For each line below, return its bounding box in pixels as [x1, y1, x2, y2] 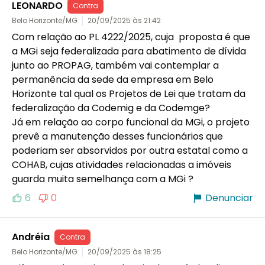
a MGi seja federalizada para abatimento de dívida [12, 44, 246, 58]
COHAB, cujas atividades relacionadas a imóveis [12, 157, 231, 172]
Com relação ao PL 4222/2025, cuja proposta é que [12, 30, 250, 44]
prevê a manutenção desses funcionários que [12, 129, 223, 143]
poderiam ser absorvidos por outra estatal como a [12, 143, 248, 157]
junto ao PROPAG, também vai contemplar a [12, 58, 219, 72]
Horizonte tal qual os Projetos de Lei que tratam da [12, 86, 245, 101]
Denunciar [205, 190, 253, 205]
